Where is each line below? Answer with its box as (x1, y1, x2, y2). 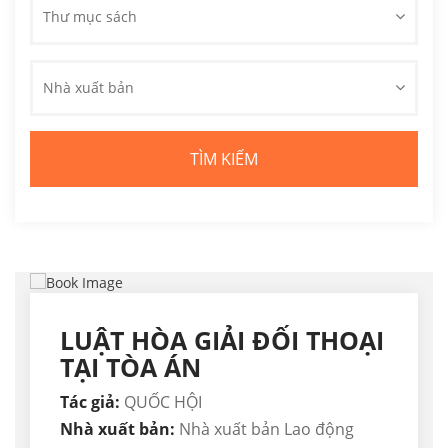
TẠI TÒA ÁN (60, 350, 201, 385)
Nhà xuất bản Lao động (179, 418, 354, 441)
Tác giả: (60, 391, 120, 414)
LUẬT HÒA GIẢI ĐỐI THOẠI (60, 323, 384, 358)
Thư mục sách (43, 7, 137, 26)
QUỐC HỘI (120, 391, 202, 414)
